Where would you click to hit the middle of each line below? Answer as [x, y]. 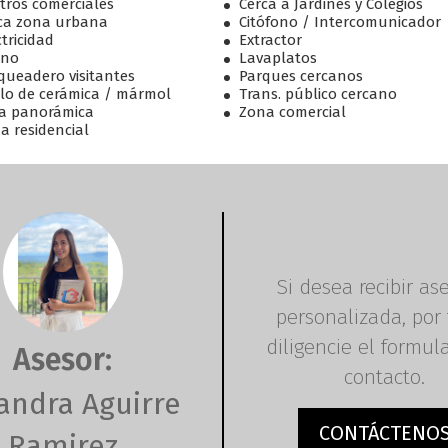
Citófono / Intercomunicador [340, 22]
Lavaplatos [278, 58]
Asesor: [62, 360]
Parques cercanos [301, 76]
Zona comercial [292, 112]
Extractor [270, 40]
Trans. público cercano [318, 94]
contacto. [384, 377]
